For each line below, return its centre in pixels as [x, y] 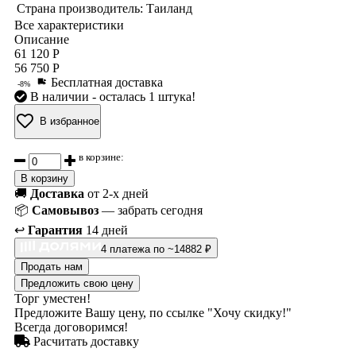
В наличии [61, 96]
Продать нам [52, 267]
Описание [42, 39]
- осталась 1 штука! [144, 96]
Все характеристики [69, 25]
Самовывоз [65, 211]
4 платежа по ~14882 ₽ [156, 250]
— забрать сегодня [151, 211]
